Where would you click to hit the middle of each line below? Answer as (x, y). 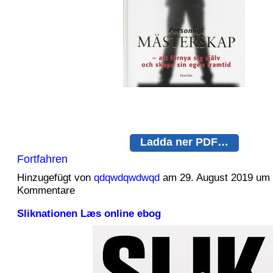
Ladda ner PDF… (184, 141)
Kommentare (46, 191)
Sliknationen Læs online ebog (89, 213)
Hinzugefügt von (55, 178)
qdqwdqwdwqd (126, 178)
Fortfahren (42, 159)
